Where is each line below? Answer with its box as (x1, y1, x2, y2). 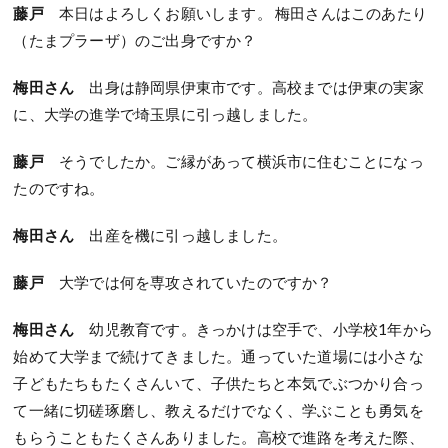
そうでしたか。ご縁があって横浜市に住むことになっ (43, 152, 424, 171)
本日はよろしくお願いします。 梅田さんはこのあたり (43, 4, 428, 23)
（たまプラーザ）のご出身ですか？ (13, 31, 257, 50)
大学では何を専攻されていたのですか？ (43, 273, 333, 292)
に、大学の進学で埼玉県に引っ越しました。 (13, 105, 318, 124)
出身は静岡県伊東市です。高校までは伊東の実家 (89, 78, 424, 97)
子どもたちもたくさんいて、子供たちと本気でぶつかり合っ (13, 374, 424, 393)
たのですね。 (13, 179, 105, 198)
